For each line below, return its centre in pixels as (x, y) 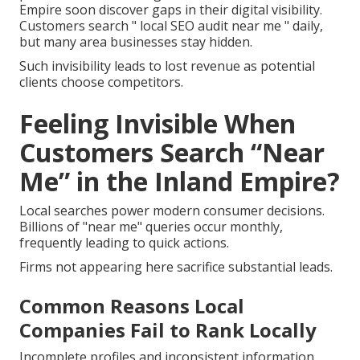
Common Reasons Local (132, 306)
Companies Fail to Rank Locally (168, 330)
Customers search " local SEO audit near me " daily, (171, 26)
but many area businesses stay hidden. (136, 42)
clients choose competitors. (101, 82)
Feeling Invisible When (157, 124)
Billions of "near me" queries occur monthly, (151, 227)
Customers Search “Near (172, 153)
